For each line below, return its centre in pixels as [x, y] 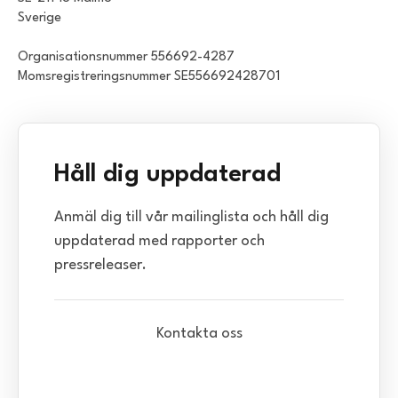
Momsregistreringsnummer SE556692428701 [149, 77]
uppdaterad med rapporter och [159, 242]
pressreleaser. [100, 266]
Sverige [40, 19]
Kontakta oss [199, 334]
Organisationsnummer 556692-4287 [126, 58]
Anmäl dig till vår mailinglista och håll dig [191, 218]
